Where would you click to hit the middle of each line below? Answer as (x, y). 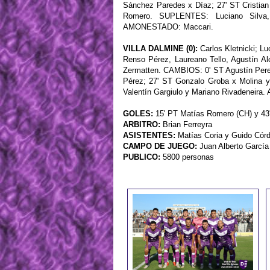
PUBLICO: (142, 157)
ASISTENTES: (149, 136)
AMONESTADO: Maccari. (168, 27)
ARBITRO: (142, 125)
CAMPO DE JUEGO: (160, 146)
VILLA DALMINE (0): (160, 49)
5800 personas (187, 157)
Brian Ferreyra (186, 125)
